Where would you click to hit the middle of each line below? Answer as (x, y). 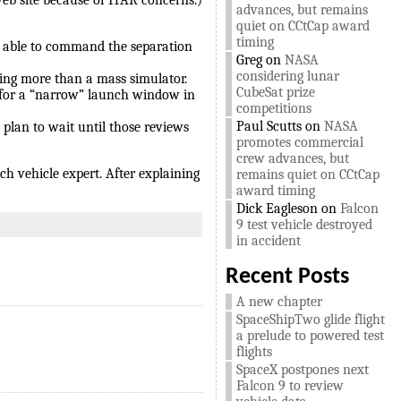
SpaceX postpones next (302, 370)
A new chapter (279, 302)
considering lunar (287, 76)
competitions (273, 108)
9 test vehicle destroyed (304, 225)
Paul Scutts (269, 126)
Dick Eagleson (277, 209)
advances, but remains (302, 10)
